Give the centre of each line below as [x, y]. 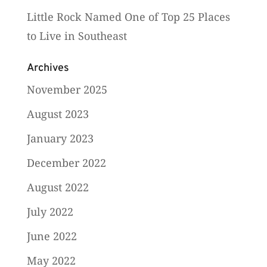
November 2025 [67, 90]
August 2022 [58, 187]
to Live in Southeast [77, 36]
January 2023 [60, 139]
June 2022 [52, 236]
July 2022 [50, 212]
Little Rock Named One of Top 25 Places [128, 17]
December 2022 [66, 163]
